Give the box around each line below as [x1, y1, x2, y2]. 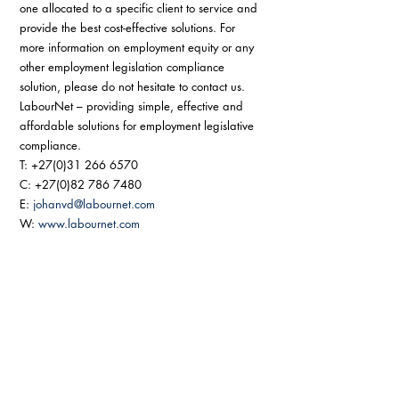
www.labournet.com [38, 216, 140, 232]
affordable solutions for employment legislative [20, 118, 257, 134]
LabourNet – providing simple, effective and [20, 98, 247, 114]
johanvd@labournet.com [33, 196, 155, 212]
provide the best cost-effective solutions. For [20, 20, 239, 36]
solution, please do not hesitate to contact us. [20, 78, 248, 94]
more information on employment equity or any [20, 39, 257, 55]
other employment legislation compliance [20, 59, 228, 75]
